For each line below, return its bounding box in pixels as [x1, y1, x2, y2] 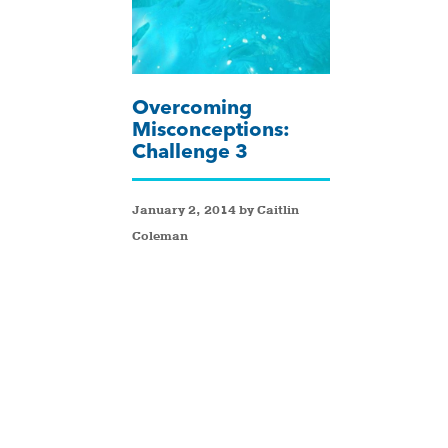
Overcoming [132, 94, 252, 120]
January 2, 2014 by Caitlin [132, 203, 299, 218]
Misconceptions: [132, 116, 290, 142]
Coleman [132, 229, 188, 244]
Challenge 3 [132, 138, 248, 164]
